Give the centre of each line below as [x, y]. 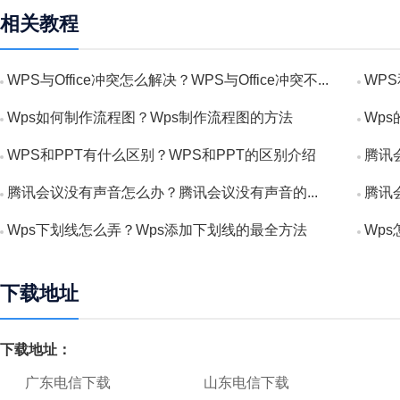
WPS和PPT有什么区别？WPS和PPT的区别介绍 [162, 155]
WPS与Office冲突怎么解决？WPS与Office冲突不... [168, 80]
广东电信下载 [68, 383]
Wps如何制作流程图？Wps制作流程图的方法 [150, 117]
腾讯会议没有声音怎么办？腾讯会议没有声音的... [162, 192]
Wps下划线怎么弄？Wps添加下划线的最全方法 [157, 230]
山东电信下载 [246, 383]
